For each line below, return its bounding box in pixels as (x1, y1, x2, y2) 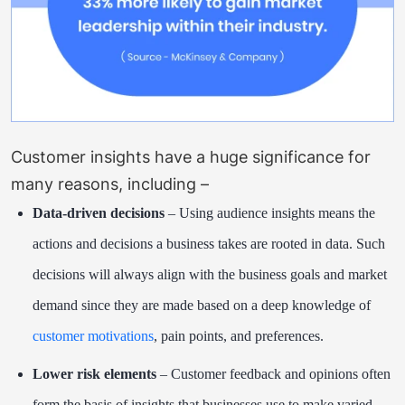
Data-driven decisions (33, 205, 165, 221)
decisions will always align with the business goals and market (33, 267, 387, 283)
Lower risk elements (33, 366, 156, 382)
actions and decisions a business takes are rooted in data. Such (33, 236, 385, 252)
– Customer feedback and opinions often (156, 366, 391, 382)
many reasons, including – (11, 174, 213, 194)
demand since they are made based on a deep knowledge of (33, 297, 371, 314)
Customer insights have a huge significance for (11, 147, 371, 167)
